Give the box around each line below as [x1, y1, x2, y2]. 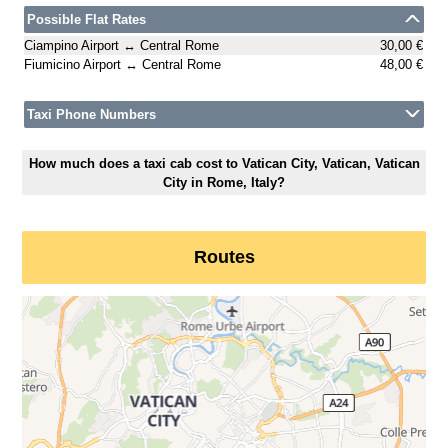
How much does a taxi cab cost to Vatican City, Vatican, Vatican [28, 155, 420, 171]
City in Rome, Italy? [163, 174, 285, 190]
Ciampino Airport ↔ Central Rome [24, 38, 220, 54]
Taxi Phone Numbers [27, 107, 157, 123]
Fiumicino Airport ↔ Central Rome [24, 57, 222, 73]
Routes [193, 247, 255, 268]
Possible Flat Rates [27, 12, 147, 28]
